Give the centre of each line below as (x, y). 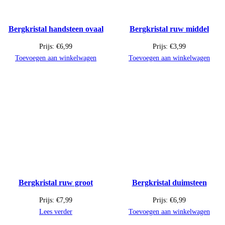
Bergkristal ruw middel (169, 29)
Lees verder (56, 212)
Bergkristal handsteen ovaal (56, 29)
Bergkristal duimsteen (169, 183)
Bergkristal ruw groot (56, 183)
